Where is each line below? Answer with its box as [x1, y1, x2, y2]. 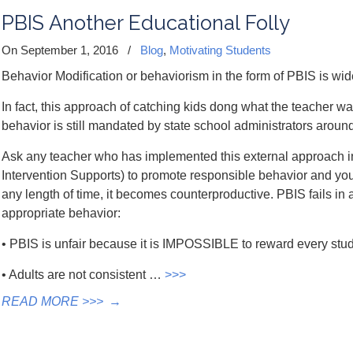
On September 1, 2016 [2, 43, 121, 57]
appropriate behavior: [2, 206, 121, 220]
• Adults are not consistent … [2, 268, 165, 281]
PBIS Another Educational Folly [2, 11, 290, 35]
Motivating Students [169, 43, 271, 57]
